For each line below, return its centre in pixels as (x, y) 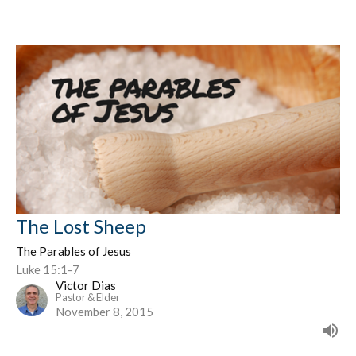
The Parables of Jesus (74, 252)
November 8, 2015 (104, 312)
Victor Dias (86, 286)
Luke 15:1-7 (48, 270)
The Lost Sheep (81, 226)
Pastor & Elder (88, 298)
